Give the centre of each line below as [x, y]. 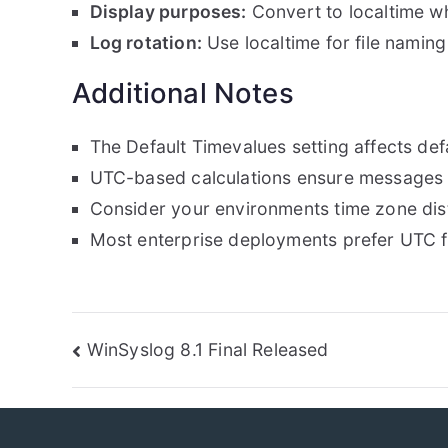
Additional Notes [183, 92]
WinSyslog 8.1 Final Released [207, 349]
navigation [159, 400]
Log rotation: [145, 42]
